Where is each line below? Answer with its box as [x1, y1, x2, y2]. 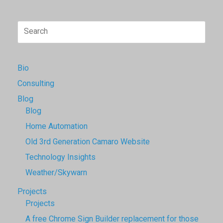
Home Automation [25, 120, 88, 133]
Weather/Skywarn [25, 167, 87, 180]
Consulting [17, 78, 54, 91]
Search [17, 19, 41, 32]
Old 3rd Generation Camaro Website [25, 136, 150, 149]
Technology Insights [25, 151, 96, 164]
